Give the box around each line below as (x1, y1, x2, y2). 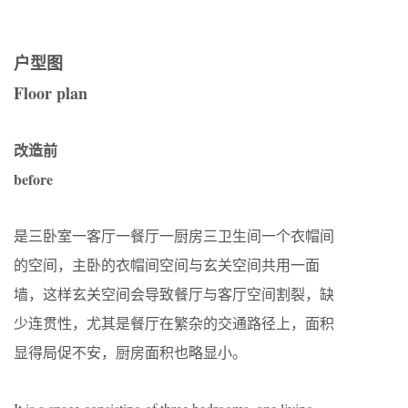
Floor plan (14, 80, 87, 105)
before (14, 168, 53, 189)
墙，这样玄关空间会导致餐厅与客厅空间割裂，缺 (14, 283, 334, 303)
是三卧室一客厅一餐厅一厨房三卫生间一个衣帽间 (14, 225, 334, 245)
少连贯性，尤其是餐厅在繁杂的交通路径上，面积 (14, 312, 334, 332)
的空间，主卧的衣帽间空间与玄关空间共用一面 (14, 254, 320, 274)
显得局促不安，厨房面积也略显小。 (14, 342, 247, 362)
